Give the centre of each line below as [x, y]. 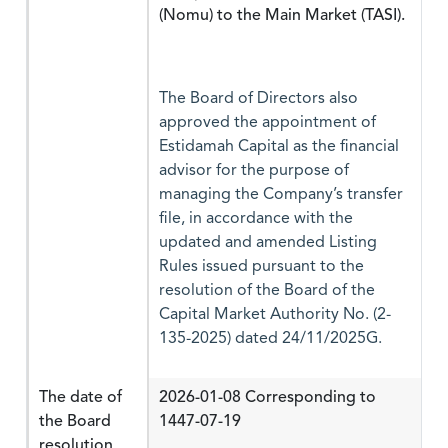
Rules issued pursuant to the [261, 267]
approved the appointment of [267, 123]
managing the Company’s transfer [281, 195]
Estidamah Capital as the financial [279, 147]
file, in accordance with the [256, 219]
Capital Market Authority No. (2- [275, 315]
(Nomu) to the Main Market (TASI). [282, 15]
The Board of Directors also [258, 99]
